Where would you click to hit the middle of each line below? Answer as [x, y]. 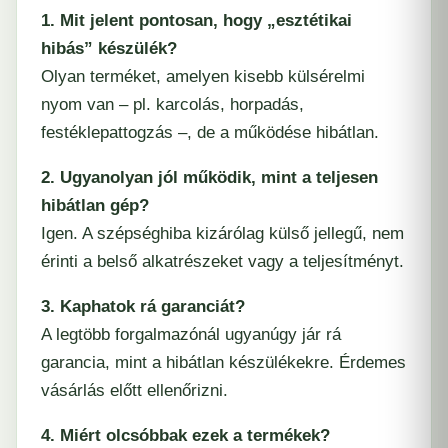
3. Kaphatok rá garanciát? [143, 306]
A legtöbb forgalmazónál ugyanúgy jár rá [191, 334]
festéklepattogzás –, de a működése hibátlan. [210, 132]
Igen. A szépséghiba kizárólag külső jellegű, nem [222, 233]
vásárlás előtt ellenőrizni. [134, 390]
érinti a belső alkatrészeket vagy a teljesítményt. [222, 261]
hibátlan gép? [95, 205]
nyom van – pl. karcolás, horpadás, [172, 104]
